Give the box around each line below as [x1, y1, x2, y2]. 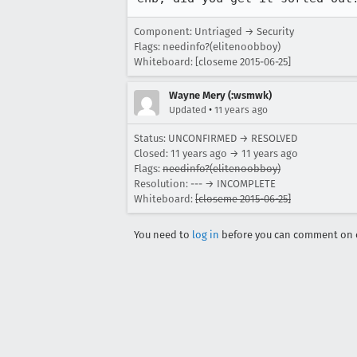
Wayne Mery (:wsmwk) [169, 89, 272, 101]
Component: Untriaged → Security [134, 25, 294, 37]
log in [192, 229, 219, 241]
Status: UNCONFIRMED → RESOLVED [134, 132, 297, 144]
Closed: [134, 147, 171, 159]
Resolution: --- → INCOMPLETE [134, 178, 276, 190]
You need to [134, 229, 192, 241]
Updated [169, 104, 206, 116]
